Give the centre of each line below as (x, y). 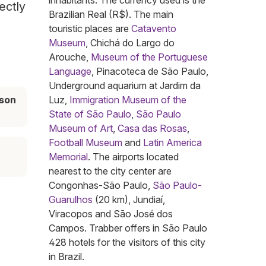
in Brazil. (66, 257)
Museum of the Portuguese (149, 57)
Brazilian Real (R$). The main (111, 15)
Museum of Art (81, 129)
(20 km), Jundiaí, (129, 200)
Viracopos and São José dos (111, 214)
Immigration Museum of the (128, 100)
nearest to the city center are (110, 171)
